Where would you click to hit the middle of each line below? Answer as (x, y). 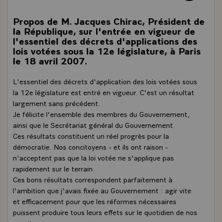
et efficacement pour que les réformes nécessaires (95, 201)
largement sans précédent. (57, 103)
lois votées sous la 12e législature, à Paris (107, 50)
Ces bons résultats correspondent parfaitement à (93, 179)
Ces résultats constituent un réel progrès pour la (91, 135)
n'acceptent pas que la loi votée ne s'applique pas (93, 157)
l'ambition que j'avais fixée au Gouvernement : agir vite (102, 190)
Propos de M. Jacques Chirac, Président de (109, 21)
